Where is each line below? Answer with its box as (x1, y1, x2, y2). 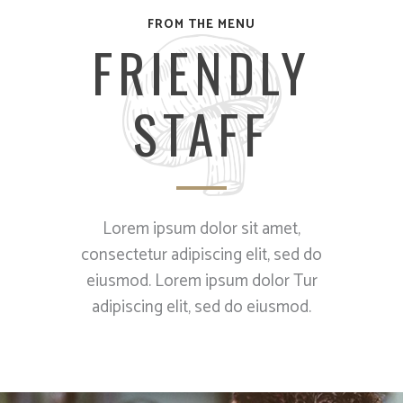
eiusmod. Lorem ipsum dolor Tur (85, 267, 318, 296)
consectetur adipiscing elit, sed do (81, 241, 322, 270)
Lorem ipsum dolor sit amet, (103, 215, 300, 244)
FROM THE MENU (148, 14, 255, 36)
